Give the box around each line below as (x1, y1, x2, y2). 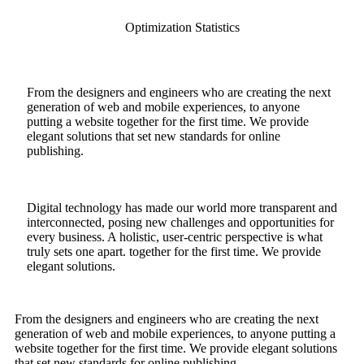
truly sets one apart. (27, 245, 129, 259)
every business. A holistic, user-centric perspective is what (27, 230, 323, 245)
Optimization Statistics (124, 20, 240, 35)
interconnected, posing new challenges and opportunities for (27, 215, 334, 230)
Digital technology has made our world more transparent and (27, 201, 337, 215)
